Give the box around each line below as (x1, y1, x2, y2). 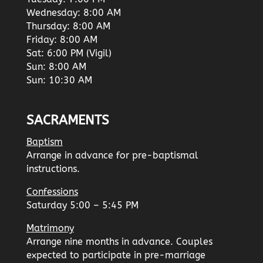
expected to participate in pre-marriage (26, 249, 205, 261)
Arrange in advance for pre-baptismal (26, 149, 198, 161)
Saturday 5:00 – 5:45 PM (26, 199, 139, 211)
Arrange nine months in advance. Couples (26, 235, 213, 247)
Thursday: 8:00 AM (26, 21, 110, 32)
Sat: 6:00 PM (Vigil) (26, 48, 112, 59)
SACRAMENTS (26, 112, 109, 128)
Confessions (26, 186, 78, 197)
